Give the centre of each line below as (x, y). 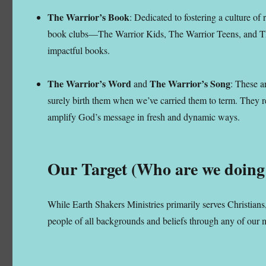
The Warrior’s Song (190, 83)
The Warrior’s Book (89, 17)
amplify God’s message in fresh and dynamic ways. (144, 116)
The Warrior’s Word (91, 83)
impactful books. (79, 50)
